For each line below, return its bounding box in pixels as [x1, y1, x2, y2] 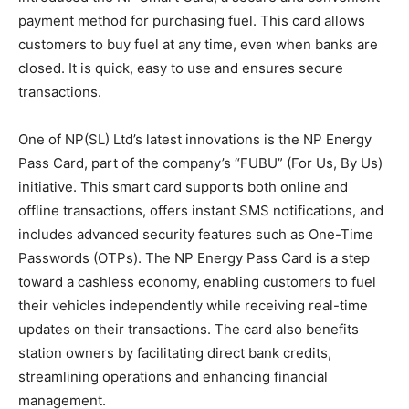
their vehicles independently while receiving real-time [18, 296, 368, 314]
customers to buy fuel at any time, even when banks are [18, 35, 378, 53]
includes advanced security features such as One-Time [18, 225, 373, 243]
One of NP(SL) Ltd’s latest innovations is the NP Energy [18, 130, 372, 148]
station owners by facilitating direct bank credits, [18, 343, 331, 362]
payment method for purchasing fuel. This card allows [18, 11, 365, 29]
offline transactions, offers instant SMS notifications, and [18, 201, 383, 219]
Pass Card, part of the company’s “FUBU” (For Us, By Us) [18, 153, 383, 172]
